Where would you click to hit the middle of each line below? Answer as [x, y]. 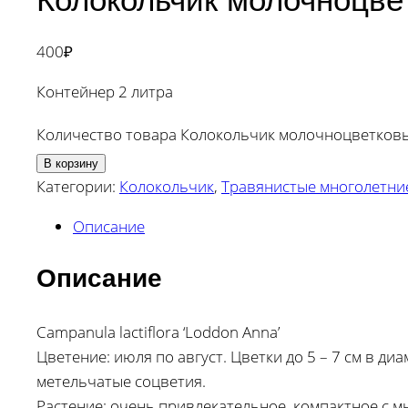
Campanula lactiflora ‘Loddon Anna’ [158, 331]
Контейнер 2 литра [105, 92]
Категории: [78, 187]
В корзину [71, 164]
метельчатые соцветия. [121, 381]
